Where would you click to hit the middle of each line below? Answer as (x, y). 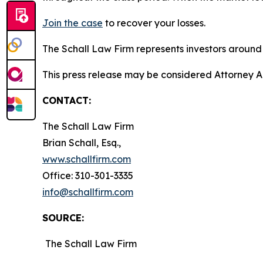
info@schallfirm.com (88, 192)
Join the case (73, 23)
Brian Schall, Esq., (82, 142)
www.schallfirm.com (87, 159)
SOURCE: (63, 218)
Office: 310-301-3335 (88, 175)
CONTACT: (67, 100)
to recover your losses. (154, 23)
